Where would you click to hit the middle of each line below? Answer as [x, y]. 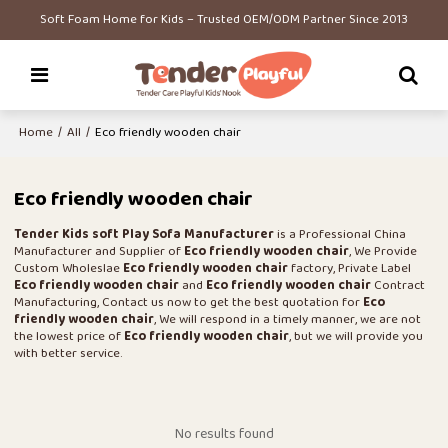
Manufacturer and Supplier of [99, 252]
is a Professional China [340, 235]
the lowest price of [69, 337]
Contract [398, 286]
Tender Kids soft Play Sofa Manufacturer [144, 235]
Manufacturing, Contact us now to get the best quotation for [189, 303]
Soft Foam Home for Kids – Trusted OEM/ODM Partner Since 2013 [224, 20]
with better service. [68, 354]
